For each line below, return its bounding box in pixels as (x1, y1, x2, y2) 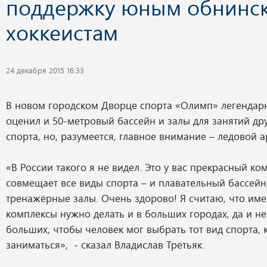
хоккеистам (6, 18, 118, 46)
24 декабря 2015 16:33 (6, 65, 84, 75)
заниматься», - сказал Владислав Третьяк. (6, 238, 205, 251)
